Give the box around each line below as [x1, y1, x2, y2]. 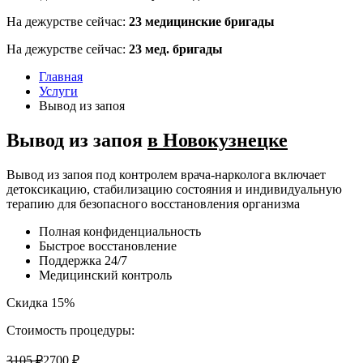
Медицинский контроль [39, 267, 172, 282]
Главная [39, 70, 83, 83]
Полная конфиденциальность [39, 224, 201, 238]
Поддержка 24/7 [39, 253, 127, 267]
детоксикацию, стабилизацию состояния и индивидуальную [6, 181, 342, 196]
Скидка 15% [6, 295, 75, 310]
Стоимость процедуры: [6, 322, 135, 337]
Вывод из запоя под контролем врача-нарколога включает [6, 167, 326, 181]
